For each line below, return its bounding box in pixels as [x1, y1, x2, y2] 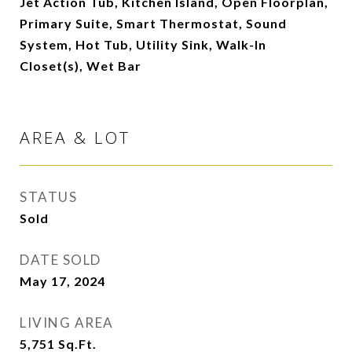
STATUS [20, 189, 77, 206]
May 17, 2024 [20, 273, 105, 289]
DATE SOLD [20, 251, 101, 269]
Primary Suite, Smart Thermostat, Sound [20, 16, 287, 31]
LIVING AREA [20, 314, 114, 332]
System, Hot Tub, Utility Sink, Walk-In [20, 37, 266, 53]
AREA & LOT [20, 126, 130, 149]
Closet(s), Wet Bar [20, 58, 141, 74]
